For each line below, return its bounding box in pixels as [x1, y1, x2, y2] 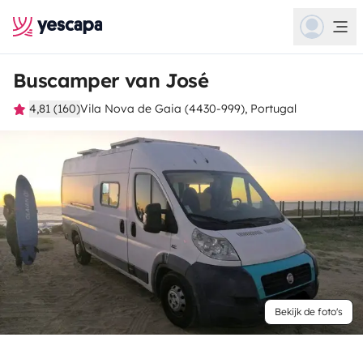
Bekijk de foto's [275, 305, 343, 318]
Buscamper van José [13, 68, 209, 92]
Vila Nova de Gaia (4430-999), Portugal [80, 101, 297, 116]
